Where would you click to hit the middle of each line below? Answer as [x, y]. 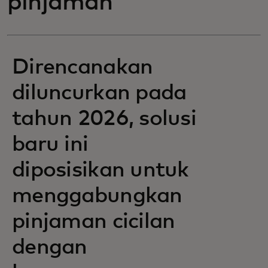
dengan [50, 248]
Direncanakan [83, 68]
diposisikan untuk [100, 170]
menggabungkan [97, 196]
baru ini [50, 145]
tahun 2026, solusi [104, 119]
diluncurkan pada [99, 93]
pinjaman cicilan [94, 222]
